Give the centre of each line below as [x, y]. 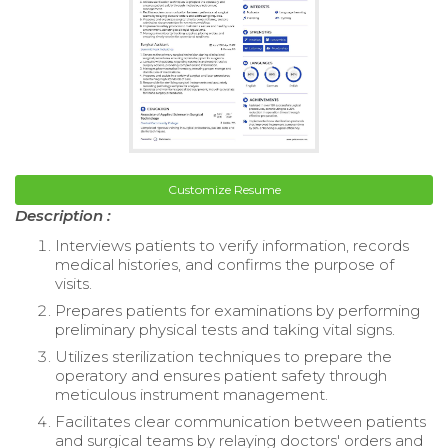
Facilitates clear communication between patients [240, 422]
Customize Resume [224, 190]
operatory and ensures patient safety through [221, 376]
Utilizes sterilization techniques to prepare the [223, 357]
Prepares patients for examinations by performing [237, 311]
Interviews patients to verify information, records [232, 246]
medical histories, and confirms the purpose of [224, 265]
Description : [63, 216]
